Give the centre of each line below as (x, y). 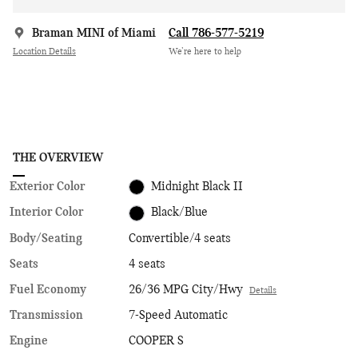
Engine (29, 341)
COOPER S (157, 341)
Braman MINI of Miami (94, 33)
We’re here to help (205, 52)
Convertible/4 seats (180, 239)
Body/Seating (46, 239)
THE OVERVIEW (58, 158)
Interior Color (46, 213)
